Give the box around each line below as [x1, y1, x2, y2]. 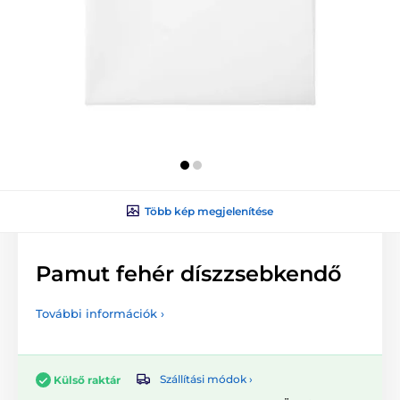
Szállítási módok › [160, 372, 253, 387]
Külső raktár [54, 372, 121, 387]
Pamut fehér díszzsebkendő [36, 260, 341, 287]
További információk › [36, 305, 164, 321]
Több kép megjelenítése [145, 204, 273, 218]
